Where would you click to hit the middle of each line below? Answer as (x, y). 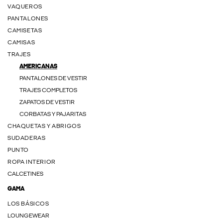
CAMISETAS (25, 31)
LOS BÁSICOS (28, 204)
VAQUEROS (25, 7)
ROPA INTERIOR (32, 162)
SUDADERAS (27, 138)
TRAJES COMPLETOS (48, 91)
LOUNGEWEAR (28, 216)
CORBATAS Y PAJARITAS (53, 114)
